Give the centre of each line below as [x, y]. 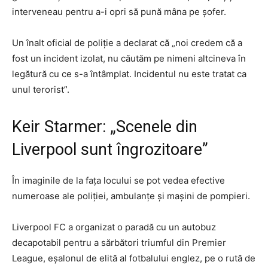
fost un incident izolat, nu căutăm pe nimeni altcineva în [129, 58]
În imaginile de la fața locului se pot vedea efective [118, 180]
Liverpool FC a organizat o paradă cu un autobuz [114, 227]
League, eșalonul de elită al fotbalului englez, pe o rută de [134, 258]
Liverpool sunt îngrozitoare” [110, 150]
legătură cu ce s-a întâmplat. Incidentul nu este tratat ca [129, 74]
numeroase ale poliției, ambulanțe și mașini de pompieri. [131, 196]
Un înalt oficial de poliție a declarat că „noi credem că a [127, 43]
